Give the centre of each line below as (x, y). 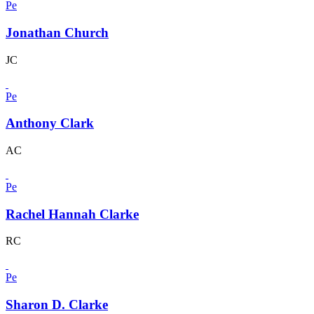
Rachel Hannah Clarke (72, 214)
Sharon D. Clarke (57, 305)
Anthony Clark (50, 123)
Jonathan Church (57, 32)
